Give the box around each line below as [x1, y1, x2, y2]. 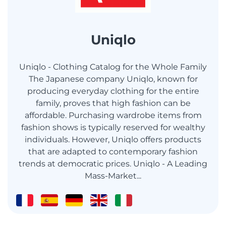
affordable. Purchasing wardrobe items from [24, 110, 202, 121]
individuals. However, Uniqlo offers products [25, 135, 201, 145]
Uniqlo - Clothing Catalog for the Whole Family [19, 62, 207, 72]
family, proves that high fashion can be [35, 98, 191, 108]
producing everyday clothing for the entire [27, 86, 199, 96]
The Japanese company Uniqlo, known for [28, 74, 198, 84]
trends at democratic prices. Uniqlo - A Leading [19, 159, 207, 169]
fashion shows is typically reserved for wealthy [21, 123, 205, 133]
